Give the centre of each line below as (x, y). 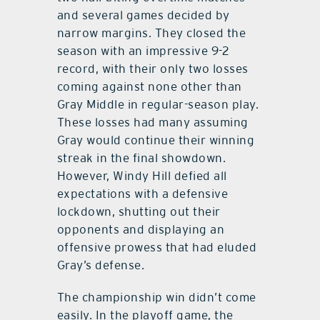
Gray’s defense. (101, 265)
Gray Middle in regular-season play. (158, 104)
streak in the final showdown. (141, 157)
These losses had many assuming (152, 122)
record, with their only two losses (152, 68)
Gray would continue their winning (156, 140)
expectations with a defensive (142, 193)
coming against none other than (149, 86)
